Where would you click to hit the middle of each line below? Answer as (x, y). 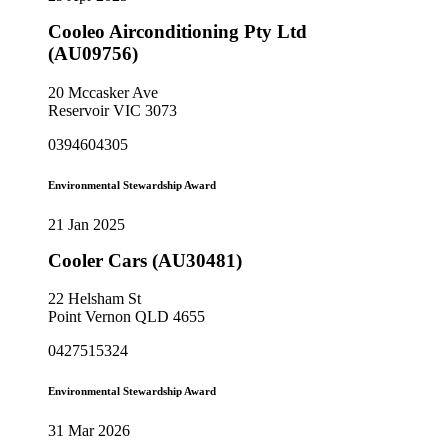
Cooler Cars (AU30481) (145, 260)
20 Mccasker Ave (103, 92)
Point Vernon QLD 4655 (126, 317)
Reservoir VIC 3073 (112, 110)
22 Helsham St (94, 299)
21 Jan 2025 (86, 224)
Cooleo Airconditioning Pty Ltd (177, 32)
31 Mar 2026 (89, 431)
